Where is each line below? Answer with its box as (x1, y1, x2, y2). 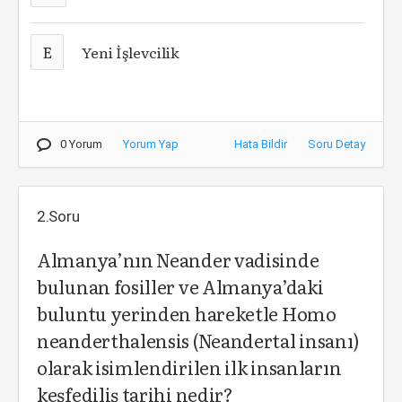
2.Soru (37, 207, 80, 225)
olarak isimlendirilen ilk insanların (37, 354, 342, 380)
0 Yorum (60, 137, 102, 151)
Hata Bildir (234, 137, 287, 151)
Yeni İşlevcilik (82, 41, 180, 63)
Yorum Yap (123, 137, 179, 151)
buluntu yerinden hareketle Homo (37, 300, 336, 327)
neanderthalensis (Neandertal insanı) (37, 327, 360, 354)
